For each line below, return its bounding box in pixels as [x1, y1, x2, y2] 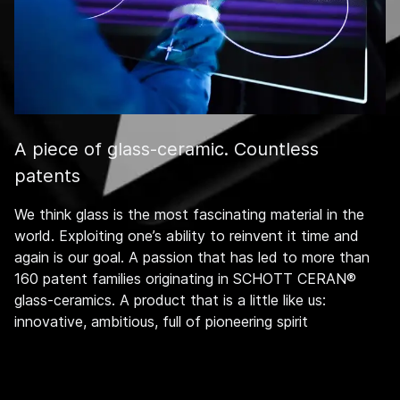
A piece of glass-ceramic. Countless [14, 137, 319, 160]
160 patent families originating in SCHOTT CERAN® [14, 269, 356, 287]
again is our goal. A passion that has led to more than [14, 247, 370, 266]
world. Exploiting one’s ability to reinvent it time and [14, 226, 359, 245]
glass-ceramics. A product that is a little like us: [14, 290, 326, 309]
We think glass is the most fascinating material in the [14, 204, 364, 223]
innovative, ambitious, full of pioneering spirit [14, 312, 308, 330]
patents [14, 164, 80, 187]
